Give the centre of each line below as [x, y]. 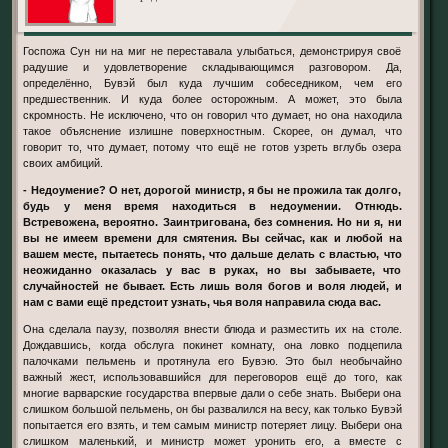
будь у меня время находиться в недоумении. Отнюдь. [212, 206]
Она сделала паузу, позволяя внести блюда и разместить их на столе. [212, 329]
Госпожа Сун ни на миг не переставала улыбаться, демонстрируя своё [212, 51]
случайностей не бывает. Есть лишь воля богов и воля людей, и [212, 286]
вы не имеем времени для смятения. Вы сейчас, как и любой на [212, 238]
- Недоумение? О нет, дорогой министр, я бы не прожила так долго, [212, 190]
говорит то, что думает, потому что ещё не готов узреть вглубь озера [212, 147]
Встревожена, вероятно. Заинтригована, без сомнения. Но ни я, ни [212, 222]
